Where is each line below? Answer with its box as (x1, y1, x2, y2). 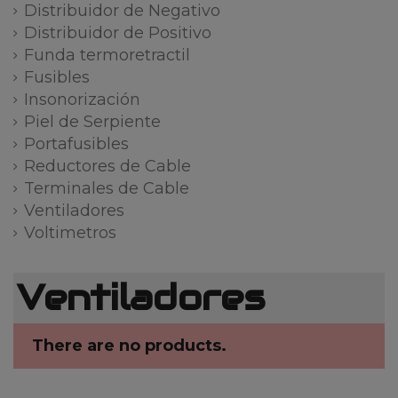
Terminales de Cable (24, 179, 189, 199)
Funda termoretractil (24, 45, 190, 66)
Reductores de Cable (24, 156, 191, 177)
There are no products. (32, 335, 227, 355)
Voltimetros (24, 223, 116, 243)
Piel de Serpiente (24, 112, 161, 132)
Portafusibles (24, 134, 129, 155)
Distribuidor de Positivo (24, 23, 211, 44)
